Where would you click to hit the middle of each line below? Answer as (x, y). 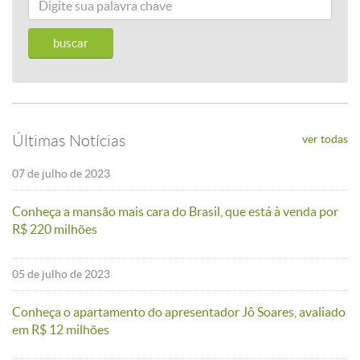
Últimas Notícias (69, 141)
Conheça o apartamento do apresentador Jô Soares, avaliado (179, 312)
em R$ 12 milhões (61, 329)
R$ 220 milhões (55, 229)
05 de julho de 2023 (61, 274)
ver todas (325, 139)
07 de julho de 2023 (61, 174)
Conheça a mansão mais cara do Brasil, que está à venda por (175, 211)
